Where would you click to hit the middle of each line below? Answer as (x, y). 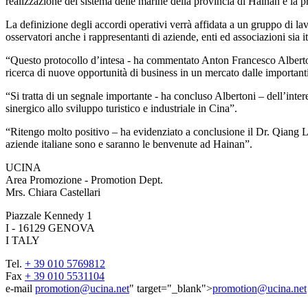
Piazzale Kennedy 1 (50, 215)
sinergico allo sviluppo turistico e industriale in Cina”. (121, 108)
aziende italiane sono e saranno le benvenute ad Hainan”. (129, 144)
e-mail (20, 288)
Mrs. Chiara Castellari (53, 192)
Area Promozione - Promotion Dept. (86, 179)
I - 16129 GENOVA (52, 228)
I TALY (23, 240)
